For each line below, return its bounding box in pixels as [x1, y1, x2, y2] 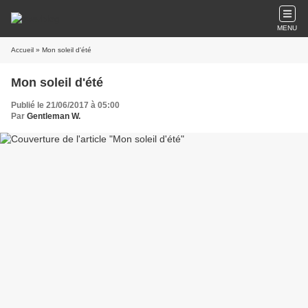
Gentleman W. [27, 111, 80, 121]
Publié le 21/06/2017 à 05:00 [11, 100, 120, 110]
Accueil [11, 46, 34, 54]
